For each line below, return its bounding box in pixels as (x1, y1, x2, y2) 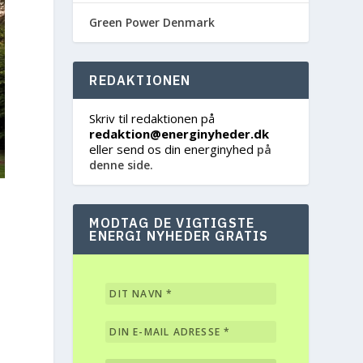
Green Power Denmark (89, 15, 216, 30)
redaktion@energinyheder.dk (89, 126, 270, 142)
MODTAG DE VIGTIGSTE (89, 215, 255, 231)
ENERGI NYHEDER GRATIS (89, 228, 269, 244)
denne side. (89, 157, 154, 173)
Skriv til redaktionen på (89, 110, 216, 126)
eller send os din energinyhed (89, 141, 254, 157)
